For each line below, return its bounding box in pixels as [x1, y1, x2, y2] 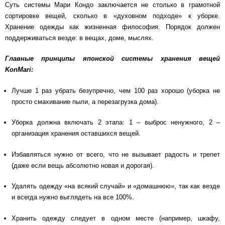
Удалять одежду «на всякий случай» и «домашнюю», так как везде [12, 182, 220, 190]
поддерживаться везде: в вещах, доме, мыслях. [5, 34, 156, 42]
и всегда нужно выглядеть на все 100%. [12, 193, 134, 201]
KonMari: [5, 66, 33, 74]
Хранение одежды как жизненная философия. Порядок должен [5, 23, 220, 31]
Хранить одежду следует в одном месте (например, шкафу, [12, 214, 220, 222]
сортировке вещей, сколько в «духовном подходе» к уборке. [5, 12, 220, 20]
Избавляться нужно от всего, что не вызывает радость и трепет [12, 150, 220, 158]
